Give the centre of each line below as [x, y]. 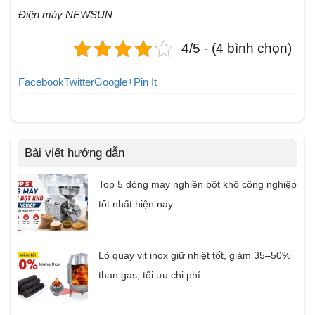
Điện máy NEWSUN [65, 15]
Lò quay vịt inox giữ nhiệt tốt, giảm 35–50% [194, 256]
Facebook [41, 82]
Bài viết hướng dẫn [75, 153]
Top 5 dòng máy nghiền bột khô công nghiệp [198, 185]
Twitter [79, 82]
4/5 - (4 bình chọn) [236, 49]
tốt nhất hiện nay [136, 204]
